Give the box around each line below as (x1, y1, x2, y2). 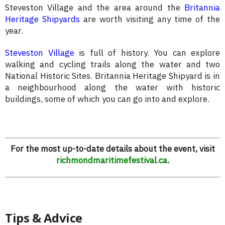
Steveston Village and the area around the (5, 2, 184, 13)
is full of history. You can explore (74, 47, 220, 58)
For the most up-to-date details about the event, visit (10, 143, 215, 154)
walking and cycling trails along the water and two (5, 59, 220, 70)
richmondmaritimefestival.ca (56, 154, 167, 166)
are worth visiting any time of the (80, 14, 220, 25)
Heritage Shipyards (5, 14, 80, 25)
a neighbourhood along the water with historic (5, 82, 220, 93)
